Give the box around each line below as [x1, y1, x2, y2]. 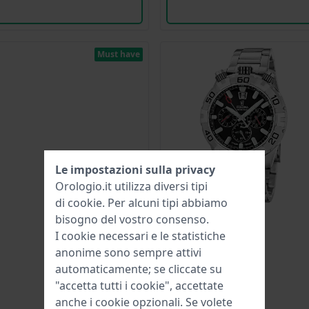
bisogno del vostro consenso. [55, 212, 209, 227]
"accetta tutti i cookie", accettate [55, 278, 223, 293]
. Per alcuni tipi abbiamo [102, 195, 228, 210]
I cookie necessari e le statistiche [55, 228, 226, 243]
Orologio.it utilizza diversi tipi [55, 179, 208, 194]
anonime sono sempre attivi [55, 245, 201, 260]
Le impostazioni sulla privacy [55, 162, 215, 177]
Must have [97, 48, 140, 60]
